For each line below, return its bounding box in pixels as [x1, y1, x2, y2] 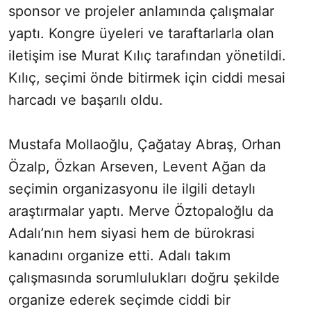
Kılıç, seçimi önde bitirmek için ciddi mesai [8, 69, 285, 87]
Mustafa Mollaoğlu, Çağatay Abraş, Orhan [8, 136, 281, 153]
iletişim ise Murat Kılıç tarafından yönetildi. [8, 47, 286, 65]
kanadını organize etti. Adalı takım [8, 247, 230, 264]
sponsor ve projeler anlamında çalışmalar [8, 3, 274, 20]
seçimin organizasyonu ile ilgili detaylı [8, 180, 255, 198]
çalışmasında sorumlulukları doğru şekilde [8, 269, 280, 287]
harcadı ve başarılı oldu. [8, 92, 163, 109]
